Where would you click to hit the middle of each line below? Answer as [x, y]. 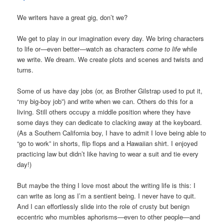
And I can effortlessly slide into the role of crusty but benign [103, 206]
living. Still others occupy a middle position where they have [104, 111]
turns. [25, 69]
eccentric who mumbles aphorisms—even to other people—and [109, 217]
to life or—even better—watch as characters [82, 48]
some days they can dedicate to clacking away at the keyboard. [110, 122]
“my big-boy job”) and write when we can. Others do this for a [105, 101]
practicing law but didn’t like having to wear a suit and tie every [108, 153]
